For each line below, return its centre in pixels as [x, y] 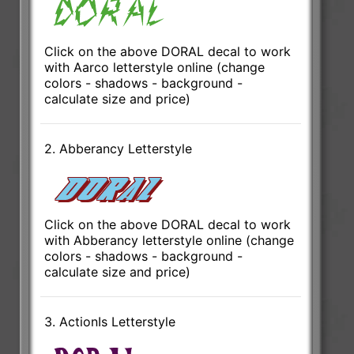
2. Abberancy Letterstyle [119, 148]
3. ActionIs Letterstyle [110, 321]
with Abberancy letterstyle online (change [169, 240]
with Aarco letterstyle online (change [155, 67]
